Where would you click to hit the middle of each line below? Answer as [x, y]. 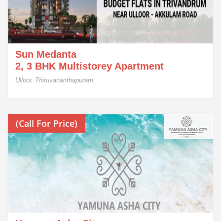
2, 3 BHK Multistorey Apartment [90, 66]
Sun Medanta [46, 54]
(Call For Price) [47, 123]
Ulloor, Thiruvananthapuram [54, 80]
